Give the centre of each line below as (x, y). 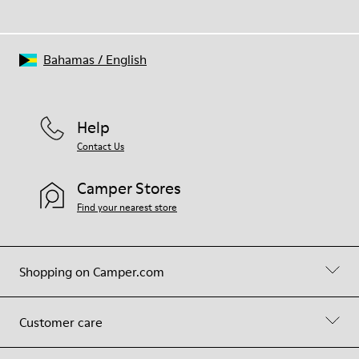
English (126, 59)
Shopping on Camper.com (92, 272)
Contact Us (101, 146)
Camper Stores (129, 188)
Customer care (61, 322)
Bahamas (69, 59)
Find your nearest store (127, 207)
